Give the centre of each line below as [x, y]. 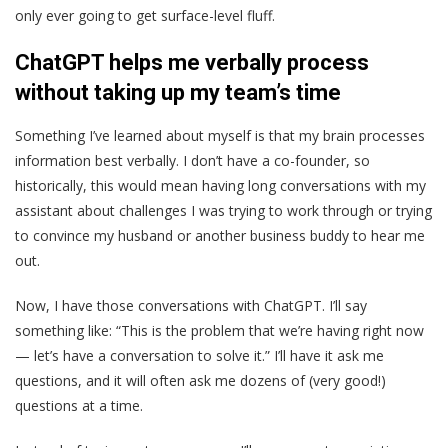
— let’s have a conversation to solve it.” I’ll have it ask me [199, 355]
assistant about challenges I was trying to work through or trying [223, 210]
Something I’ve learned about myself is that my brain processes [220, 135]
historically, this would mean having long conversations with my [220, 185]
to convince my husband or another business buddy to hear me [220, 235]
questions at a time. [81, 405]
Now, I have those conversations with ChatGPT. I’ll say [191, 305]
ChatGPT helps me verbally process [192, 62]
